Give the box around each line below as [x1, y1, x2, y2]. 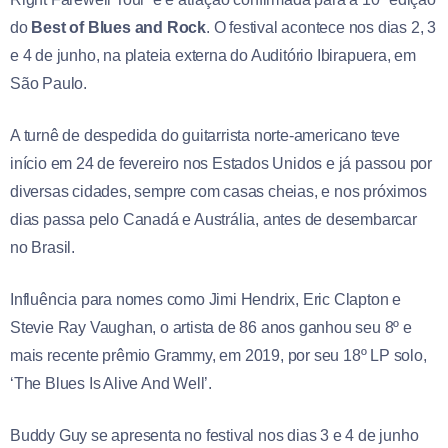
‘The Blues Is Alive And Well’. [10, 375, 213, 393]
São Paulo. [10, 75, 88, 93]
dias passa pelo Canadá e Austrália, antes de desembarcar [10, 211, 417, 229]
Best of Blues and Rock [31, 19, 207, 37]
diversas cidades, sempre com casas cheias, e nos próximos [10, 183, 427, 201]
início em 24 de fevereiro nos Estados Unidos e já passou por [10, 155, 432, 173]
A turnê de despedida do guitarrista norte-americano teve [10, 127, 400, 145]
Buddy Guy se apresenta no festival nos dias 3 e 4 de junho [10, 427, 419, 445]
